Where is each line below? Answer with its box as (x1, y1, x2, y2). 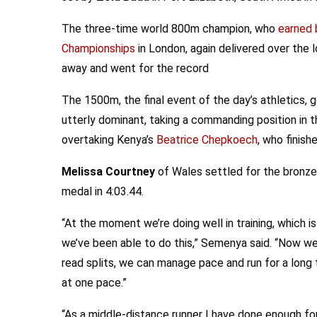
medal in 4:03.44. (62, 185, 144, 198)
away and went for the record (62, 62, 209, 75)
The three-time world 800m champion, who (62, 22, 278, 35)
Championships (62, 42, 135, 55)
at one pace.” (62, 276, 127, 289)
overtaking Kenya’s (62, 133, 156, 146)
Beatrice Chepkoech (156, 133, 258, 146)
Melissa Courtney (62, 165, 155, 178)
